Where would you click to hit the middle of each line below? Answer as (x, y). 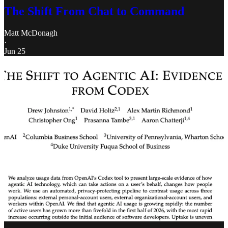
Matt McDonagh (31, 33)
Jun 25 (15, 51)
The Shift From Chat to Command (94, 11)
